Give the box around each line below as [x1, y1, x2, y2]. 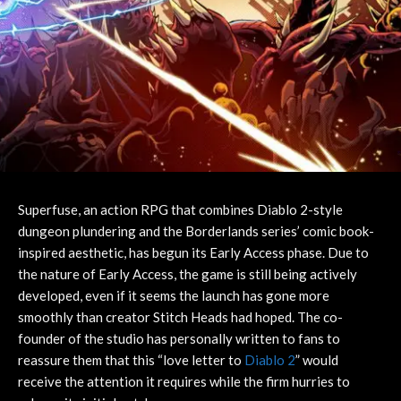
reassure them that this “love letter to [18, 352, 244, 368]
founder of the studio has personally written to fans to [18, 330, 340, 346]
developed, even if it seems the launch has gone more [18, 287, 329, 303]
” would [295, 352, 338, 368]
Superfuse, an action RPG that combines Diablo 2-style [18, 201, 343, 218]
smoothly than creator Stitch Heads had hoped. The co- [18, 309, 343, 325]
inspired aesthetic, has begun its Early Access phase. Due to [18, 244, 369, 260]
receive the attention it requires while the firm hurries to [18, 373, 350, 389]
